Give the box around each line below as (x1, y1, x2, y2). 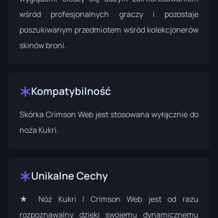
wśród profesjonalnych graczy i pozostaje (19, 8, 199, 19)
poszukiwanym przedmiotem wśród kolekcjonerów (19, 24, 199, 35)
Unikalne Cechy (31, 168, 108, 182)
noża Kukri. (19, 124, 58, 135)
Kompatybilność (31, 84, 111, 98)
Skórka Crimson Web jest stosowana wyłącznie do (19, 109, 199, 120)
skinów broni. (19, 39, 66, 51)
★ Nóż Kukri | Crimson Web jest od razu (19, 193, 199, 204)
